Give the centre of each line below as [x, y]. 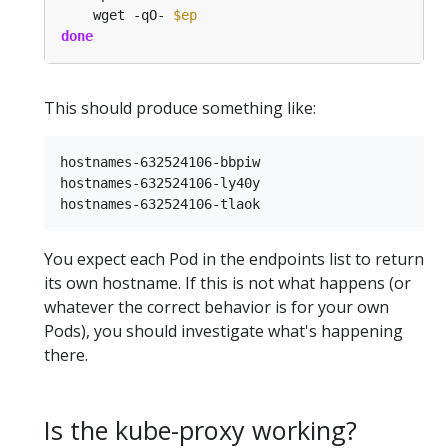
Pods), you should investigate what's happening [223, 331]
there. [66, 355]
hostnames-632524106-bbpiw [160, 162]
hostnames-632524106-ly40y [160, 183]
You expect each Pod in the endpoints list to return [234, 259]
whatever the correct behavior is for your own [216, 307]
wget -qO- [117, 15]
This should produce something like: [180, 108]
